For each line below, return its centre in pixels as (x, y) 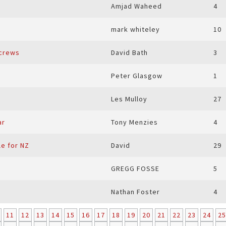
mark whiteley (135, 29)
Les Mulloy (129, 99)
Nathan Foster (135, 192)
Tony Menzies (134, 122)
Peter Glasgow (137, 76)
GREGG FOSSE (135, 168)
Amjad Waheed (136, 6)
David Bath (129, 52)
